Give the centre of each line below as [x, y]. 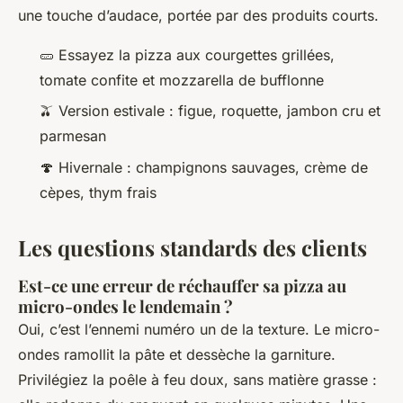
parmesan [73, 136]
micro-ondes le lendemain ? [125, 306]
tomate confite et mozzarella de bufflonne [182, 81]
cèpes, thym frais [98, 192]
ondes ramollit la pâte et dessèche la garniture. [177, 354]
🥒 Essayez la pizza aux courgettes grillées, [187, 55]
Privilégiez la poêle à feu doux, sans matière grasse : [197, 379]
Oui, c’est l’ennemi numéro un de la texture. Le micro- [199, 329]
